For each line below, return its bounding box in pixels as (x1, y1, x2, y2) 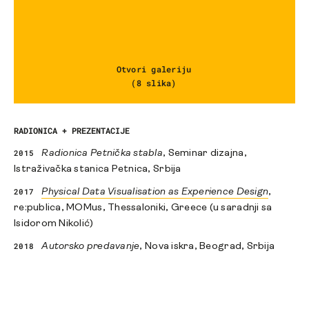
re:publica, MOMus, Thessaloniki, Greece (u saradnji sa (14, 203, 272, 214)
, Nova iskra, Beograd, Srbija (139, 241, 275, 252)
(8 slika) (131, 77, 177, 89)
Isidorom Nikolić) (14, 219, 94, 230)
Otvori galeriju (116, 63, 192, 75)
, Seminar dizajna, (163, 148, 247, 159)
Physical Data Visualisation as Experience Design (41, 187, 269, 198)
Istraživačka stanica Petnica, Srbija (14, 164, 181, 175)
